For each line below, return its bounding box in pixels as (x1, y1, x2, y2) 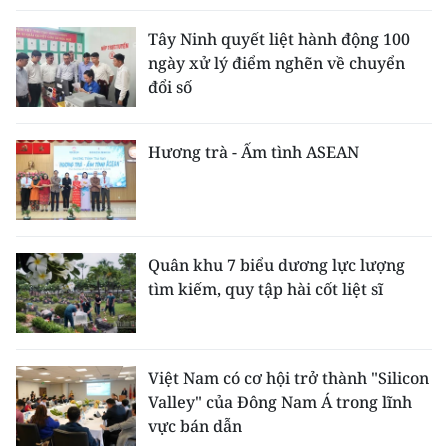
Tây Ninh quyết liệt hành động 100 (148, 28, 410, 51)
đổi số (148, 76, 192, 99)
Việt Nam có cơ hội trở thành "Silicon (148, 367, 429, 390)
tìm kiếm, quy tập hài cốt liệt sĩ (148, 278, 383, 301)
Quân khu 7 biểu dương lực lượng (148, 254, 405, 277)
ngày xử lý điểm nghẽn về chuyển (148, 52, 405, 75)
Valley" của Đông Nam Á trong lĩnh (148, 391, 412, 414)
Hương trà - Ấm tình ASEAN (148, 141, 359, 164)
